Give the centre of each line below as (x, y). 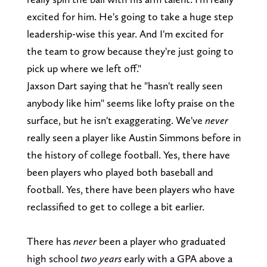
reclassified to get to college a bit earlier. (115, 206)
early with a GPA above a (177, 258)
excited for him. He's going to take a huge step (130, 16)
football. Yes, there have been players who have (131, 189)
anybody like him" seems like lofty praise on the (131, 103)
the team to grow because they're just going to (130, 51)
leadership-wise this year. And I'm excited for (125, 33)
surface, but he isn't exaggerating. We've (116, 120)
